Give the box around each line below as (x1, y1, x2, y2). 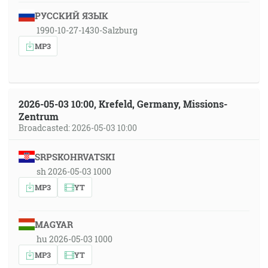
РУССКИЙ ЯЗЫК (34, 10, 108, 22)
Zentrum (19, 110, 59, 123)
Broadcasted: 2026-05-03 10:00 (19, 122, 137, 133)
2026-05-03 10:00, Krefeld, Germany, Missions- (19, 98, 227, 110)
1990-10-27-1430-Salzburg (36, 25, 138, 36)
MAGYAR (34, 218, 73, 230)
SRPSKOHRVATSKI (34, 151, 115, 163)
